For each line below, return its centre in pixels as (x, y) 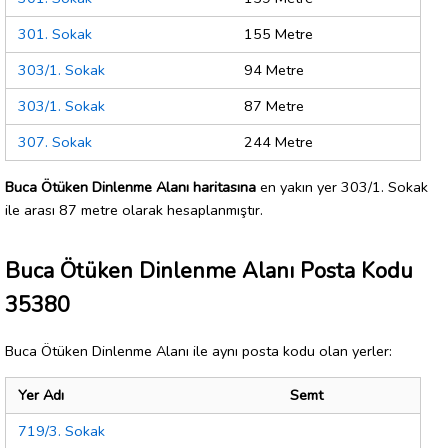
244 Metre (278, 142)
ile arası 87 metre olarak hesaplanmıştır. (134, 209)
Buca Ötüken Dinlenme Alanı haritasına (130, 186)
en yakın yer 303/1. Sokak (342, 186)
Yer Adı (41, 395)
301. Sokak (55, 34)
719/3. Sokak (61, 431)
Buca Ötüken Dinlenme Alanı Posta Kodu (209, 270)
